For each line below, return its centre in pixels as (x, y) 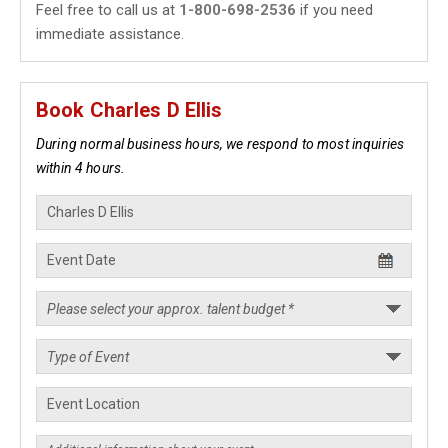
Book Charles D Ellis (129, 110)
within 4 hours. (81, 168)
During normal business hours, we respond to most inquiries (220, 144)
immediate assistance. (110, 34)
